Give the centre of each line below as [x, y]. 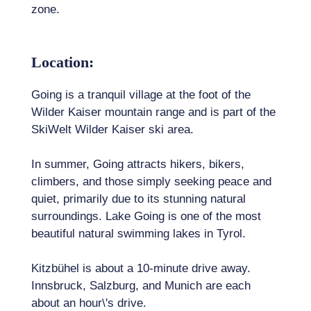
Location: [62, 62]
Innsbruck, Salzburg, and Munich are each [141, 286]
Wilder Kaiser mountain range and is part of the [153, 112]
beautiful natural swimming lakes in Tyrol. [138, 234]
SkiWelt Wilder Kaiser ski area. [112, 130]
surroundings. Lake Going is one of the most [146, 217]
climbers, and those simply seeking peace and [151, 182]
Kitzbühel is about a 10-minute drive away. [141, 269]
